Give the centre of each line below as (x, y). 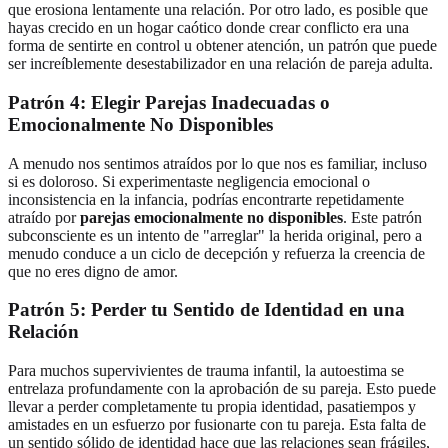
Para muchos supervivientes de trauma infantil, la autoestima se (206, 371)
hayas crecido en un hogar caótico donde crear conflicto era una (208, 28)
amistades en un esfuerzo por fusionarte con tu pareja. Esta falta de (217, 425)
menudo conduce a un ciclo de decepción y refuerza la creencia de (216, 253)
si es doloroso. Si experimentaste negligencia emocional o (189, 181)
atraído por (44, 217)
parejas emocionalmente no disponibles (211, 217)
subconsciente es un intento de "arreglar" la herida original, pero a (215, 235)
